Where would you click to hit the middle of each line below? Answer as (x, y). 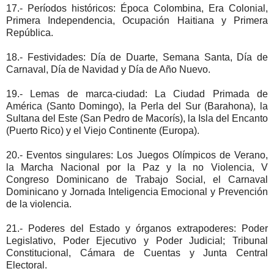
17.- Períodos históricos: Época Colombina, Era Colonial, (137, 8)
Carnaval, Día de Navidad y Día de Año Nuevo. (108, 69)
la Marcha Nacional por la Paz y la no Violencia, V (137, 167)
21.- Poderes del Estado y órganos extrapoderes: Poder (137, 228)
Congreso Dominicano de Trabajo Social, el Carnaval (137, 179)
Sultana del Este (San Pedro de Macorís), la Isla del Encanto (137, 118)
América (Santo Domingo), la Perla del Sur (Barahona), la (137, 106)
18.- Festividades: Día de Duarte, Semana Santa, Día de (137, 57)
